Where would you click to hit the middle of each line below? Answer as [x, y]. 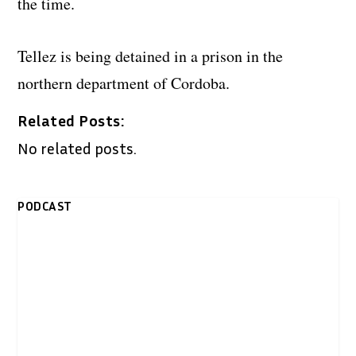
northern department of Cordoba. [124, 83]
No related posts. [77, 147]
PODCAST [45, 205]
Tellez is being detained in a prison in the [151, 56]
